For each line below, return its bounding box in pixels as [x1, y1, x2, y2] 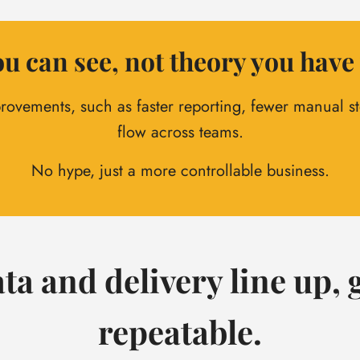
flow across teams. [117, 121, 243, 145]
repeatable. [98, 310, 262, 354]
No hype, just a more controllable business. [31, 159, 329, 183]
